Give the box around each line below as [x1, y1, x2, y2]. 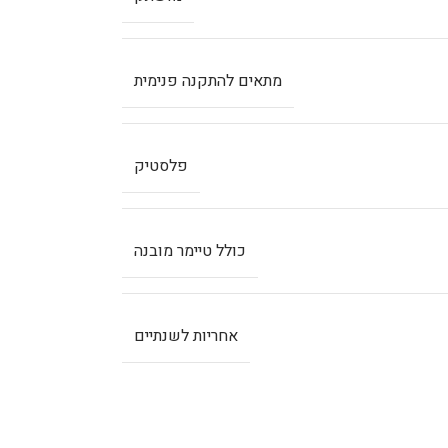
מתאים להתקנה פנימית [134, 68, 282, 93]
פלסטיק [134, 153, 188, 178]
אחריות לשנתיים [134, 323, 238, 348]
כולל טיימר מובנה [134, 238, 246, 263]
